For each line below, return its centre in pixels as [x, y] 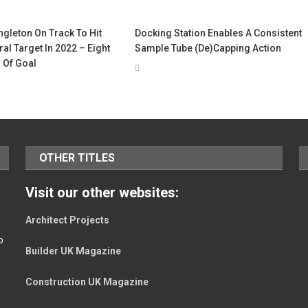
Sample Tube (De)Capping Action [208, 48]
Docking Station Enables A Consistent [219, 33]
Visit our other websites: [102, 192]
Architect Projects [68, 220]
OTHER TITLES [77, 157]
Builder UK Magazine [74, 251]
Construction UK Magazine [87, 282]
